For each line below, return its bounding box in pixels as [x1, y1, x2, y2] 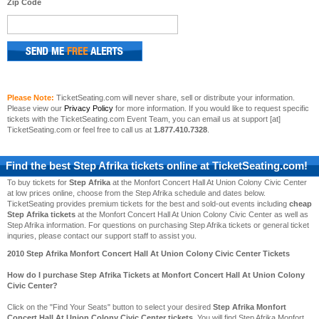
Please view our [7, 104, 64, 113]
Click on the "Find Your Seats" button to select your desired [7, 303, 213, 311]
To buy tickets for [7, 178, 69, 187]
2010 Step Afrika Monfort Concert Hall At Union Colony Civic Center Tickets [7, 249, 290, 258]
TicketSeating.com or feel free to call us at [7, 125, 154, 134]
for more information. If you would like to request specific [113, 104, 309, 113]
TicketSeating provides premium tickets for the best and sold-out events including [7, 199, 289, 208]
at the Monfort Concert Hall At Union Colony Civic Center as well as [75, 210, 308, 219]
